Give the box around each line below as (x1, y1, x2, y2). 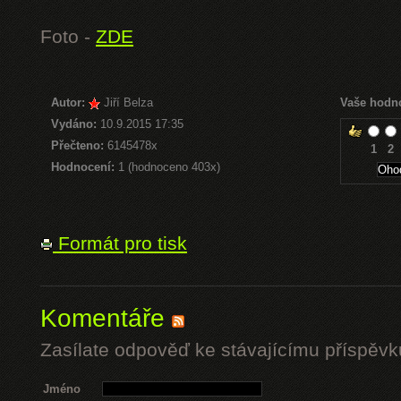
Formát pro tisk (53, 233, 187, 254)
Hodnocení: (51, 160, 115, 174)
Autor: (51, 96, 85, 109)
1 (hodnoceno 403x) (115, 160, 220, 174)
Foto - (40, 26, 96, 47)
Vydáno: (51, 117, 97, 131)
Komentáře (40, 304, 172, 332)
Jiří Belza (104, 96, 153, 109)
